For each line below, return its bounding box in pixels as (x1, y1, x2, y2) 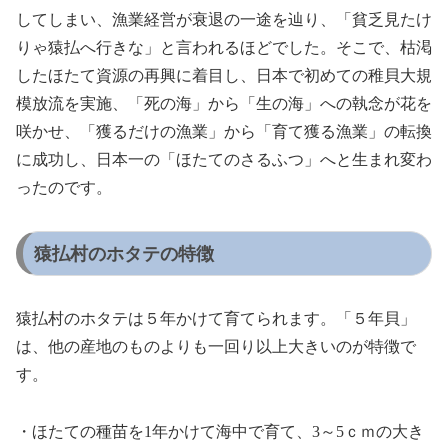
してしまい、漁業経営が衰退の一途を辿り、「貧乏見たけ (16, 10, 432, 28)
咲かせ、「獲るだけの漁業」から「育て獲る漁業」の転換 (16, 122, 432, 140)
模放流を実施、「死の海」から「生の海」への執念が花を (16, 94, 432, 112)
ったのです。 (16, 178, 112, 196)
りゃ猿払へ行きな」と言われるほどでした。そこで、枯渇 (16, 38, 432, 56)
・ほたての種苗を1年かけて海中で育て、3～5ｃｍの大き (16, 423, 424, 441)
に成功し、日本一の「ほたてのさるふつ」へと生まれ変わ (16, 150, 432, 168)
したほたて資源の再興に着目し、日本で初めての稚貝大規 (16, 66, 432, 84)
